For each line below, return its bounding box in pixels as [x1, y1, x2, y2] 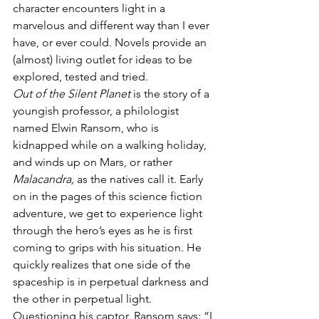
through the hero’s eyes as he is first [13, 223, 195, 237]
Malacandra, [13, 172, 74, 186]
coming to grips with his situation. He [13, 240, 204, 254]
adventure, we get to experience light [13, 206, 205, 220]
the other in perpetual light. [13, 291, 155, 305]
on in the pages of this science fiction [13, 189, 205, 203]
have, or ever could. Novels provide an [13, 35, 209, 49]
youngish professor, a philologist [13, 103, 182, 117]
